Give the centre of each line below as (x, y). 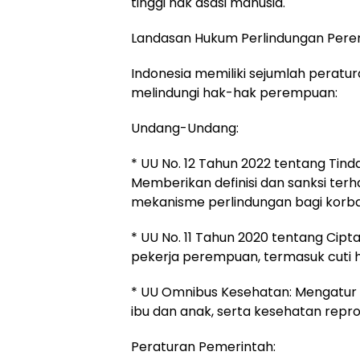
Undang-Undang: (185, 128)
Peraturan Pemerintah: (203, 347)
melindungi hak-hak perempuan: (234, 93)
